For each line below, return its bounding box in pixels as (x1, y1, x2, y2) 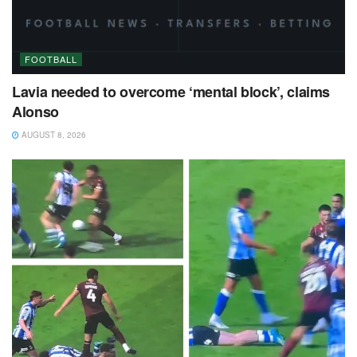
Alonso (12, 101, 59, 123)
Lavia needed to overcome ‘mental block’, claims (12, 81, 331, 103)
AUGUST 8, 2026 (19, 129, 86, 141)
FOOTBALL (25, 53, 77, 66)
